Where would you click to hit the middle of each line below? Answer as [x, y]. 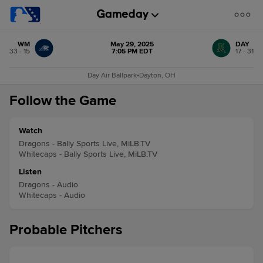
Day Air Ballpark [112, 75]
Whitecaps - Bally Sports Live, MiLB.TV [88, 154]
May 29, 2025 [132, 44]
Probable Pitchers [66, 230]
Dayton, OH [157, 75]
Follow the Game [63, 101]
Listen [30, 172]
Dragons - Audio [48, 185]
